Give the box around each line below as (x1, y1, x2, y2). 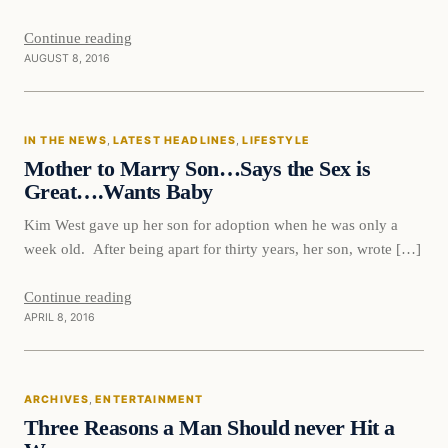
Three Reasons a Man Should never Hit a (24, 415, 395, 440)
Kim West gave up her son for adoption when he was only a (24, 215, 398, 233)
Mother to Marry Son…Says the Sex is (24, 157, 371, 182)
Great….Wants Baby (24, 180, 213, 205)
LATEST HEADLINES (112, 134, 237, 148)
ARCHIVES (24, 393, 90, 407)
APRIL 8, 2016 (24, 310, 95, 324)
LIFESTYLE (242, 134, 310, 148)
